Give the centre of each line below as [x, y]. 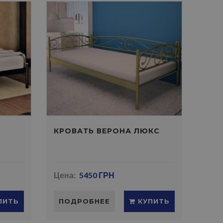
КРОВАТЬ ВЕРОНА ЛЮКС [107, 131]
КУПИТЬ [152, 201]
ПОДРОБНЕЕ [85, 201]
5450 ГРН [97, 175]
